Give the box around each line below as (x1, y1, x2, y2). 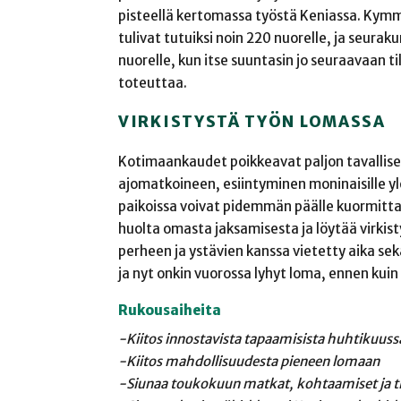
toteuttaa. (118, 74, 187, 92)
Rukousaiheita (118, 302, 221, 320)
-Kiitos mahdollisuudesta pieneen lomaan (118, 353, 380, 371)
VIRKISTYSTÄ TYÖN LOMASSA (118, 112, 386, 132)
